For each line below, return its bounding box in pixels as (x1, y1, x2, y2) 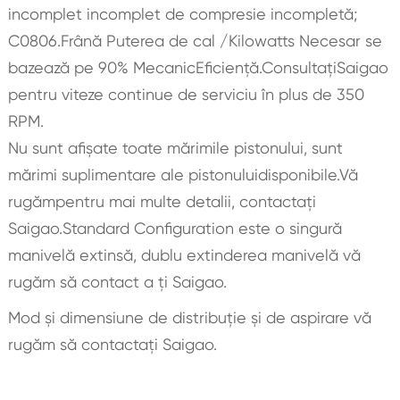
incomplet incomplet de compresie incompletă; (7, 4, 357, 23)
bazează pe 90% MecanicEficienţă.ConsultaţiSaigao (7, 57, 388, 77)
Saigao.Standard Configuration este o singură (7, 218, 342, 237)
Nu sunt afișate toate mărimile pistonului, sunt (7, 137, 343, 157)
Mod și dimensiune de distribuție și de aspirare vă (7, 307, 371, 327)
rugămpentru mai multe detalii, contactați (7, 191, 316, 211)
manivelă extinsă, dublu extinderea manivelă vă (7, 245, 361, 264)
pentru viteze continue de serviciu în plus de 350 (7, 84, 364, 104)
